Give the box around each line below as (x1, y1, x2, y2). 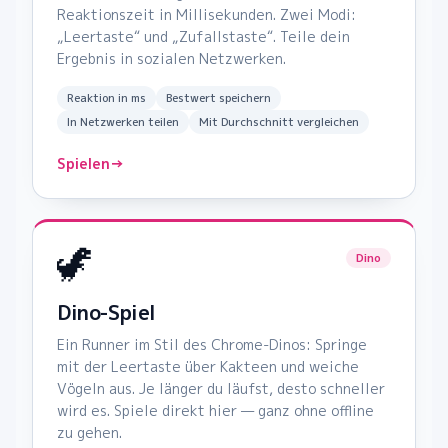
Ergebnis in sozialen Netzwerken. (57, 49, 286, 69)
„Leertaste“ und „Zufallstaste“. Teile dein (57, 27, 350, 47)
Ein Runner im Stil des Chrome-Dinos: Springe (57, 335, 367, 355)
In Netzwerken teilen (67, 114, 179, 131)
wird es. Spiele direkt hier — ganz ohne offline (57, 401, 374, 421)
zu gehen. (57, 423, 122, 443)
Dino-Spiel (57, 298, 156, 327)
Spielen (57, 154, 110, 174)
